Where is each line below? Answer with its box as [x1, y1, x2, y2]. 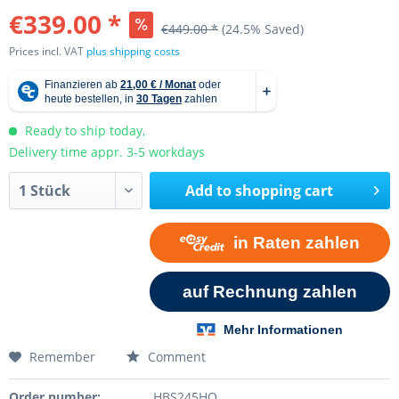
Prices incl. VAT [9, 44, 86, 59]
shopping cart [235, 181, 334, 200]
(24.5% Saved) [222, 20, 304, 37]
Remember [29, 347, 95, 365]
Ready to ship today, [21, 122, 145, 139]
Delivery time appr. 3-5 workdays [9, 143, 205, 160]
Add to [185, 181, 232, 200]
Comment [144, 347, 206, 365]
